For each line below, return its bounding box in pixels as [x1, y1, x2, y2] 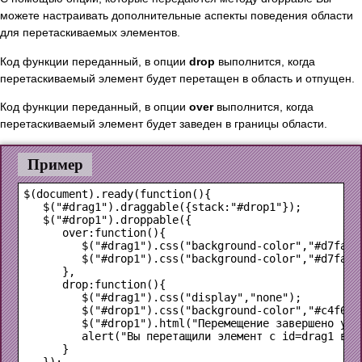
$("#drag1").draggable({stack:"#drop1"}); [23, 200, 301, 213]
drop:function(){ [23, 277, 166, 291]
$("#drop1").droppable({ [23, 213, 192, 226]
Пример [27, 155, 83, 173]
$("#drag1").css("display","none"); [23, 290, 301, 304]
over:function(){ [23, 225, 166, 239]
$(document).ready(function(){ [23, 187, 211, 200]
